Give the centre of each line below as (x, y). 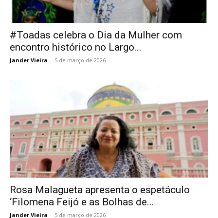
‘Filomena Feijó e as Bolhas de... (82, 202)
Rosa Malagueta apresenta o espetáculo (100, 190)
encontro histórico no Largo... (76, 47)
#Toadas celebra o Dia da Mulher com (96, 35)
